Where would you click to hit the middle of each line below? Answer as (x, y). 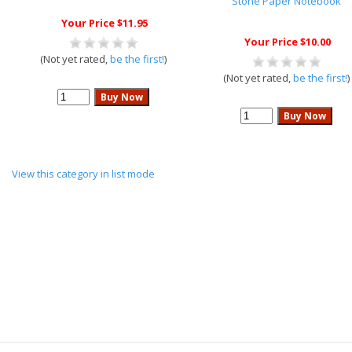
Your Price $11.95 (104, 23)
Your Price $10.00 (288, 42)
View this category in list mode (83, 174)
